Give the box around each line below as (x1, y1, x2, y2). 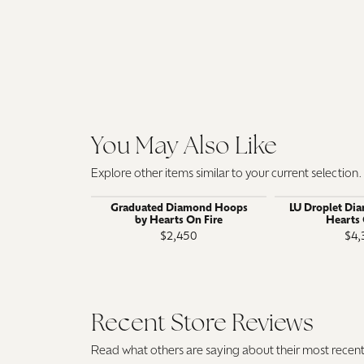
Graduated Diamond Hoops (110, 202, 248, 214)
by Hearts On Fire (135, 214, 223, 226)
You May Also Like (91, 135, 277, 159)
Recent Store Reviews (91, 312, 314, 336)
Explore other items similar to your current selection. (91, 167, 362, 180)
